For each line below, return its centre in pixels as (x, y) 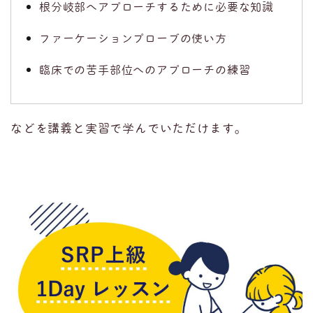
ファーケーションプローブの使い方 (133, 38)
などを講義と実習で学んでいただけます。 (129, 128)
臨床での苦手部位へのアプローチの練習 (145, 70)
